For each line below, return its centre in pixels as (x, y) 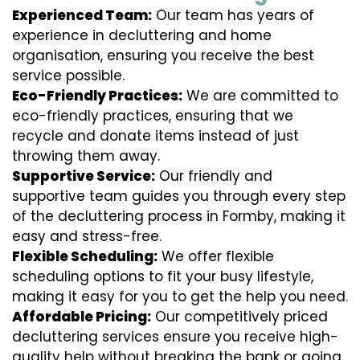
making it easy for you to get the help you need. (180, 297)
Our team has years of (233, 16)
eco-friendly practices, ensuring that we (153, 116)
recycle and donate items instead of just (155, 136)
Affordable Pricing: (82, 317)
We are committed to (260, 96)
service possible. (68, 76)
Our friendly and (214, 176)
